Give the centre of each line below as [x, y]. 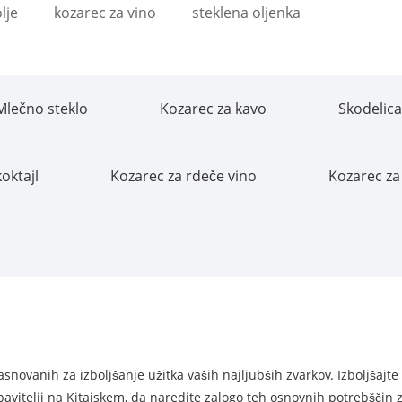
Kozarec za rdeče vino [184, 175]
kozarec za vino [105, 12]
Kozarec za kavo [213, 108]
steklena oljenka [246, 12]
